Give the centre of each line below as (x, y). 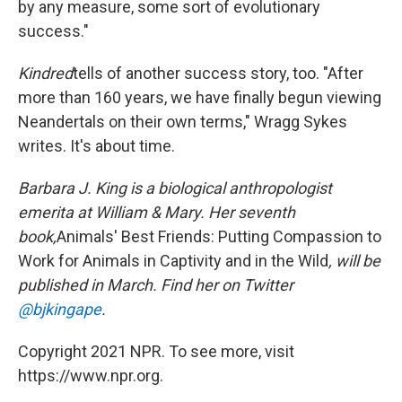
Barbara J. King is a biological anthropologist (175, 188)
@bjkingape (60, 310)
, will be (354, 261)
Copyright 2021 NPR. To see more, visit (156, 352)
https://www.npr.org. (91, 376)
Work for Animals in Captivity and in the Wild (173, 261)
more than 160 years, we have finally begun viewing (200, 98)
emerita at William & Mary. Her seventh (157, 213)
